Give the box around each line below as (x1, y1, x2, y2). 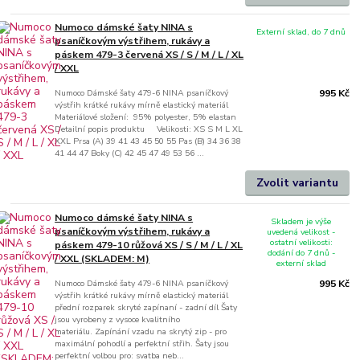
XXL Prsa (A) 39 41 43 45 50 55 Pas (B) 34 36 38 (55, 135, 242, 148)
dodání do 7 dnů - (267, 247, 335, 260)
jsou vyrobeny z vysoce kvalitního (55, 313, 181, 325)
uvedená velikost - (267, 226, 336, 239)
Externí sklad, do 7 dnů (256, 25, 346, 38)
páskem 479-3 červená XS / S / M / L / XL (55, 48, 244, 62)
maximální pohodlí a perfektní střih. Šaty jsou (55, 337, 230, 350)
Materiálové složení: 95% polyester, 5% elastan (55, 111, 237, 124)
